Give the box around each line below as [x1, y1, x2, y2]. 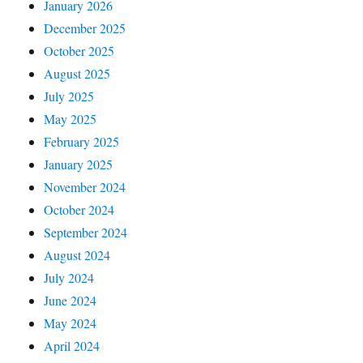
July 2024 [44, 269, 95, 287]
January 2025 [44, 156, 113, 173]
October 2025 [44, 42, 115, 60]
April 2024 [44, 337, 100, 355]
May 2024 [44, 314, 97, 332]
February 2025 [44, 133, 120, 151]
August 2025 [44, 65, 111, 83]
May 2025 [44, 110, 97, 128]
